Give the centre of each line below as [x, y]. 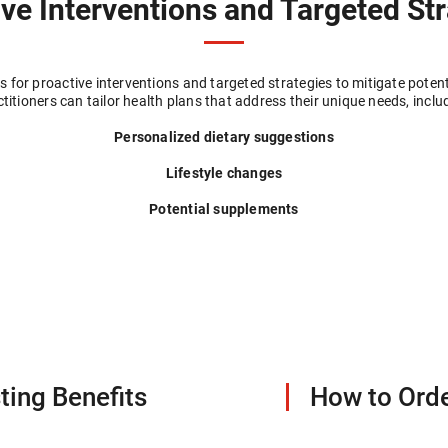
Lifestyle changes [224, 172]
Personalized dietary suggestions [224, 136]
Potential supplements [224, 208]
